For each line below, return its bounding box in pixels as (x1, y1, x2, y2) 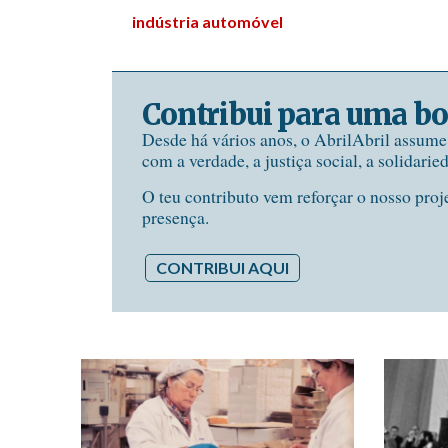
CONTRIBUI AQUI (156, 258, 289, 278)
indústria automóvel (132, 12, 283, 32)
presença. (142, 205, 209, 230)
